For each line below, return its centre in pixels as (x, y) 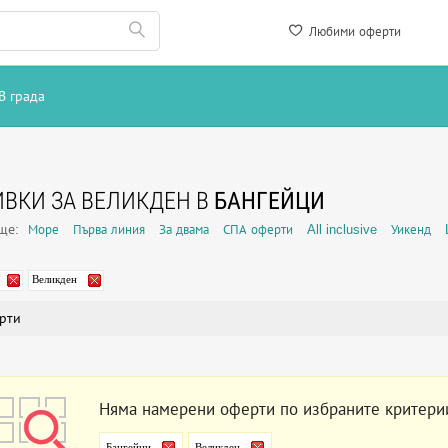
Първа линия (109, 229)
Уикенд (411, 229)
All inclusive (342, 229)
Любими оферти (353, 31)
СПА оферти (258, 229)
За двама (184, 229)
